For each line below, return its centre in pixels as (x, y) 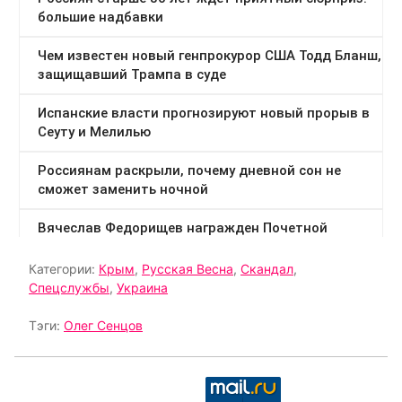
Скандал (267, 269)
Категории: (64, 269)
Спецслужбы (69, 288)
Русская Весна (188, 269)
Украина (142, 288)
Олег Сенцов (103, 326)
